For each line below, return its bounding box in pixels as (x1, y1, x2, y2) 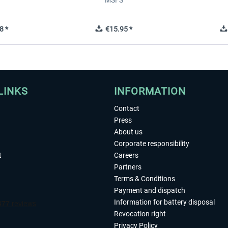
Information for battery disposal (114, 198, 215, 206)
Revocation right (114, 210, 166, 218)
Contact (114, 104, 139, 112)
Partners (114, 163, 141, 171)
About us (114, 128, 142, 136)
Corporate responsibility (114, 139, 189, 148)
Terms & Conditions (114, 175, 175, 183)
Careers (114, 151, 138, 159)
